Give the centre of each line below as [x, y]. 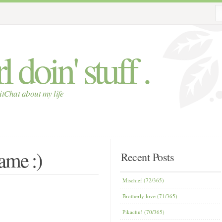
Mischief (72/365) [143, 180]
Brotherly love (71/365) [150, 196]
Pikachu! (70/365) [143, 212]
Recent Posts [147, 157]
